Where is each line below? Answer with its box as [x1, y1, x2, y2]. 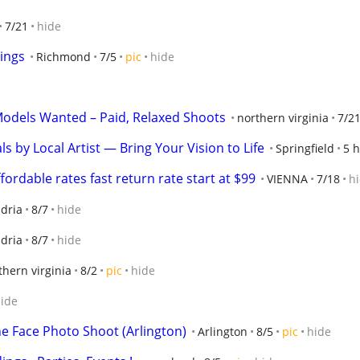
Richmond [36, 49, 91, 64]
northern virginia [237, 110, 329, 125]
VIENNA [267, 171, 308, 186]
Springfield [276, 141, 334, 156]
